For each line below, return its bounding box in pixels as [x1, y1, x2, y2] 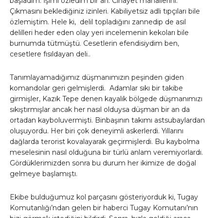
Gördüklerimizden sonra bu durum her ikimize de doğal [10, 159, 196, 168]
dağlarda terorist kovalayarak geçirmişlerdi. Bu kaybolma [10, 137, 200, 146]
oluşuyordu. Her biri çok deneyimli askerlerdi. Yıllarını [10, 127, 183, 136]
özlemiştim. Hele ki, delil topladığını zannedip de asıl [10, 18, 186, 27]
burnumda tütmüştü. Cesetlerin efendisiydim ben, [10, 39, 179, 48]
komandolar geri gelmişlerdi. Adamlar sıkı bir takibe [10, 84, 183, 93]
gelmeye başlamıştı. [10, 169, 77, 179]
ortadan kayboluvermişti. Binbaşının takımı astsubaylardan [10, 116, 205, 125]
